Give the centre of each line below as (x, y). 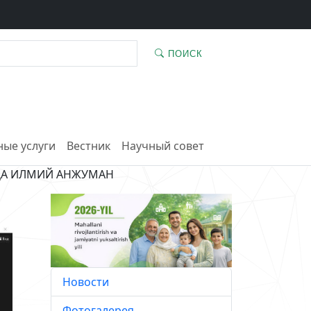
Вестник (89, 146)
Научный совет (163, 146)
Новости (86, 282)
